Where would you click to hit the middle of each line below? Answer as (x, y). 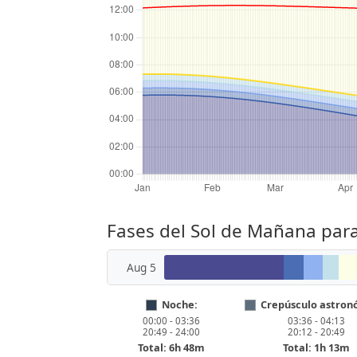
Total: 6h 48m (171, 348)
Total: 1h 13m (316, 348)
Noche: (179, 305)
